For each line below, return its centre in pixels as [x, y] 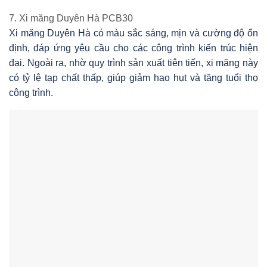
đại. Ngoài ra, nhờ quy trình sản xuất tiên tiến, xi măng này [133, 63]
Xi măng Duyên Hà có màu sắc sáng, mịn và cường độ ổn [133, 33]
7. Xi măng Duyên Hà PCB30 [71, 18]
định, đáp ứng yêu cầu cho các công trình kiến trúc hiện [133, 48]
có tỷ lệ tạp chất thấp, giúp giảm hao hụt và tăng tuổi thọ [133, 77]
